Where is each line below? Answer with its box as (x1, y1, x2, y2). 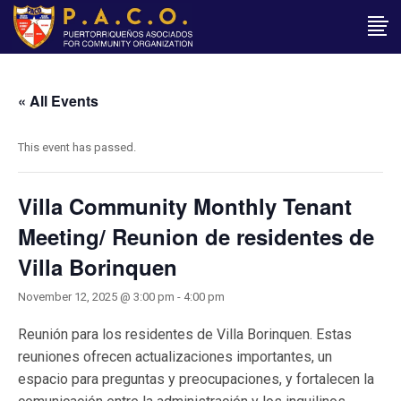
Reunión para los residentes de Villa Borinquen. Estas (18, 326, 352, 343)
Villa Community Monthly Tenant (18, 191, 352, 221)
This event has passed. (18, 141, 136, 154)
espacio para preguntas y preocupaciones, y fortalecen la (18, 371, 374, 388)
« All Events (18, 90, 98, 111)
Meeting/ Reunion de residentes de (18, 221, 374, 252)
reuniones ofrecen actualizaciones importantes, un (18, 348, 332, 365)
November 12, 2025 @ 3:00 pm (18, 290, 175, 303)
